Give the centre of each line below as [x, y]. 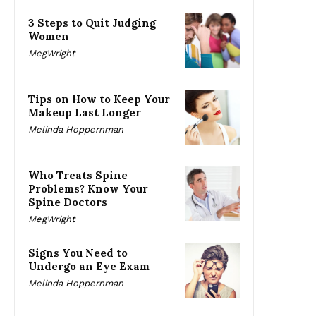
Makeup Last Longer [85, 112]
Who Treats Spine [78, 175]
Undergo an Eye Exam [89, 266]
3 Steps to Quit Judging [92, 23]
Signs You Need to [78, 253]
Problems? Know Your [88, 188]
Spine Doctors [68, 202]
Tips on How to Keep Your [99, 99]
